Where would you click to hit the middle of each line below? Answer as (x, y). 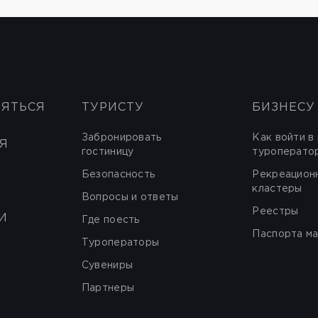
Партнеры (108, 288)
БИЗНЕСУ (284, 108)
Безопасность (118, 175)
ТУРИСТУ (113, 108)
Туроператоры (120, 243)
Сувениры (107, 265)
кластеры (277, 189)
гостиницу (108, 152)
